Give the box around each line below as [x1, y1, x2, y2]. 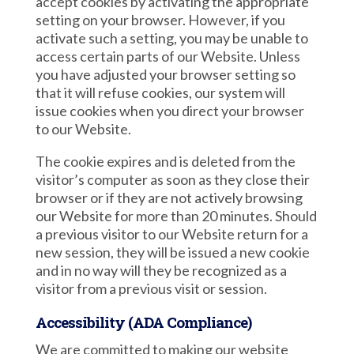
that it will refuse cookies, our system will [35, 84, 285, 101]
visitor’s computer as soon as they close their [35, 171, 310, 188]
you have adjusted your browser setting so [35, 66, 296, 83]
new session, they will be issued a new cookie [35, 243, 310, 261]
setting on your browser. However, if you [35, 11, 285, 28]
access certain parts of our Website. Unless [35, 47, 300, 65]
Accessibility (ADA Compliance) [35, 312, 251, 332]
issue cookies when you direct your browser [35, 102, 304, 119]
